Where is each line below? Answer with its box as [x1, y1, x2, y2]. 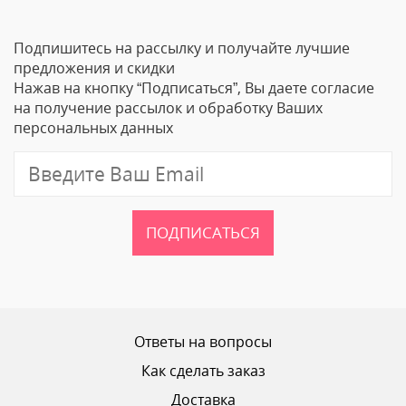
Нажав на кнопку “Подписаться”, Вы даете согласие [14, 78, 374, 98]
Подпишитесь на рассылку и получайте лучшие [14, 38, 350, 58]
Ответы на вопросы [134, 332, 272, 352]
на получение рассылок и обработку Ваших [14, 98, 323, 118]
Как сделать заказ [140, 361, 266, 381]
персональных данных [14, 118, 173, 138]
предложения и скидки [14, 58, 175, 78]
